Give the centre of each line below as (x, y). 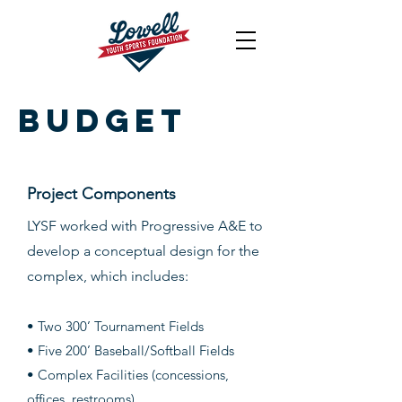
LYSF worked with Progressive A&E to (145, 226)
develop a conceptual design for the (143, 251)
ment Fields (169, 326)
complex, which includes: (108, 276)
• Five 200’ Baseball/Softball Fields (131, 350)
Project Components (101, 194)
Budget (103, 120)
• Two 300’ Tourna (81, 326)
